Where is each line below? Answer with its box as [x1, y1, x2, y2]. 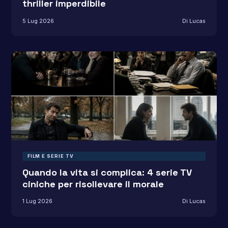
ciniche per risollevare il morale [22, 178, 164, 190]
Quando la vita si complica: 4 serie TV [22, 166, 192, 178]
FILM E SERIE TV [27, 153, 74, 159]
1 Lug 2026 [22, 197, 52, 205]
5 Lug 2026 [22, 17, 54, 24]
